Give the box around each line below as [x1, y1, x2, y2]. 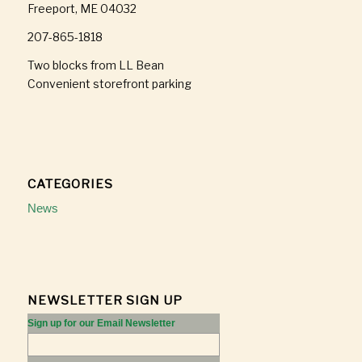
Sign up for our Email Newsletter [27, 318, 175, 330]
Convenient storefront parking [27, 77, 192, 91]
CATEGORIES [27, 176, 113, 192]
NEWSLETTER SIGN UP [27, 293, 183, 309]
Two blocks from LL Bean [27, 58, 164, 73]
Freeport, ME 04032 [27, 2, 137, 16]
